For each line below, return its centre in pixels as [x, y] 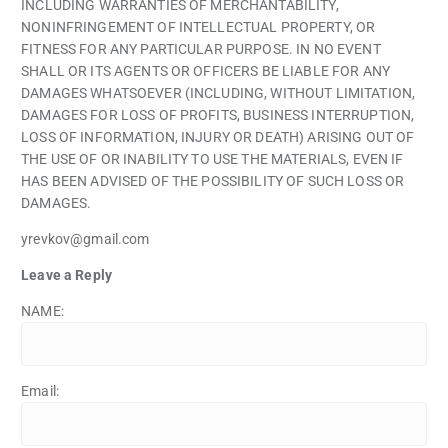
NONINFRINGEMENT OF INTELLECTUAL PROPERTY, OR [198, 27]
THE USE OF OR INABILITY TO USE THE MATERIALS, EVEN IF [212, 159]
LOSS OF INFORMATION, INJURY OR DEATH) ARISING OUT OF [218, 137]
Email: [40, 391]
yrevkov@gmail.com [85, 239]
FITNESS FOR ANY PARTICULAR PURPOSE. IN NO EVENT [201, 49]
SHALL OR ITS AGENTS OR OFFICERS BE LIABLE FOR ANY [206, 71]
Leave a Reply [66, 275]
